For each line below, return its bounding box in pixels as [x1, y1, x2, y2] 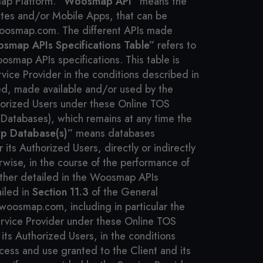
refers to [154, 38, 196, 53]
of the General [89, 184, 158, 200]
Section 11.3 [32, 184, 89, 200]
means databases [73, 126, 155, 141]
